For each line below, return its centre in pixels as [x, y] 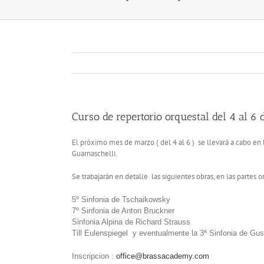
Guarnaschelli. [95, 153]
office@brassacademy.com [163, 256]
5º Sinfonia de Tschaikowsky [121, 199]
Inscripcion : [94, 256]
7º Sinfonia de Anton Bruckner [123, 210]
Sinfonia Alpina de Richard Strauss [131, 222]
